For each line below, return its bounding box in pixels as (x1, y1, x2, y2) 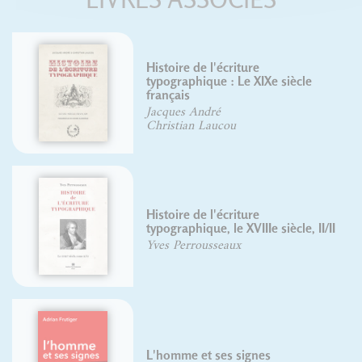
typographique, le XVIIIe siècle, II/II (146, 221, 336, 237)
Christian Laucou (146, 119, 237, 133)
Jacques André (146, 105, 221, 119)
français (146, 87, 191, 103)
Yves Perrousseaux (146, 238, 242, 252)
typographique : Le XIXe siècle (146, 74, 313, 90)
